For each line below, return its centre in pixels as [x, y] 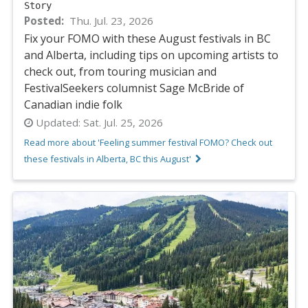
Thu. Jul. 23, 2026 [111, 21]
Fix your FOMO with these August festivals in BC [147, 39]
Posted [43, 21]
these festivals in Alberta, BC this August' [108, 158]
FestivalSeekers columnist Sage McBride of [134, 88]
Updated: [58, 123]
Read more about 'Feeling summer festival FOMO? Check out [148, 142]
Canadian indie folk [73, 105]
